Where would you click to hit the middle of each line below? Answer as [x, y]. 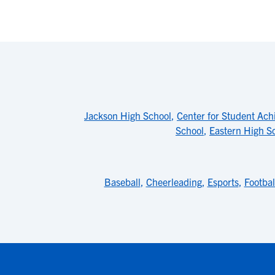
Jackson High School [128, 115]
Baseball [122, 182]
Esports [223, 182]
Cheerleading [174, 182]
